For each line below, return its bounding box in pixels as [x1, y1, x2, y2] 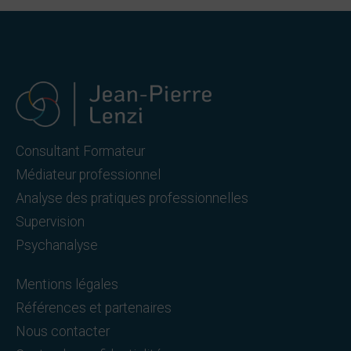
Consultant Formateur [16, 143, 145, 160]
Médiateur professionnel [16, 167, 161, 183]
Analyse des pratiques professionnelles [16, 190, 248, 207]
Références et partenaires [16, 300, 172, 317]
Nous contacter [16, 324, 113, 340]
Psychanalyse [16, 237, 98, 254]
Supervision [16, 214, 85, 230]
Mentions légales [16, 277, 118, 293]
